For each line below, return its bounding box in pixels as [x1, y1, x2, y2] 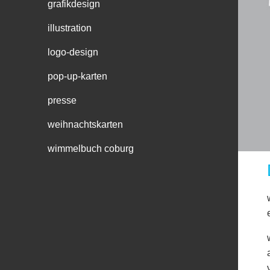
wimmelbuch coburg [48, 143, 134, 154]
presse [48, 95, 77, 105]
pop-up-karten [48, 71, 108, 81]
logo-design [48, 46, 99, 57]
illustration [48, 22, 92, 33]
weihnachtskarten [48, 119, 124, 130]
